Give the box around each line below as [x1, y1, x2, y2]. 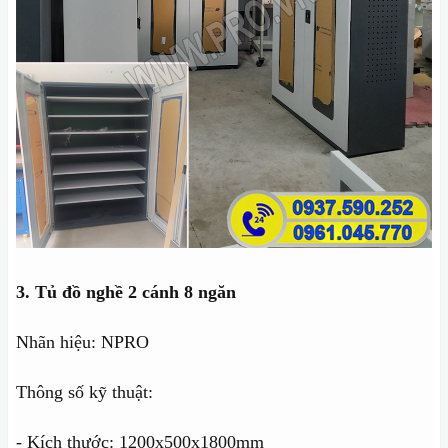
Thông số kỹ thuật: [16, 382, 153, 403]
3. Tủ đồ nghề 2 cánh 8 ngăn [16, 282, 236, 303]
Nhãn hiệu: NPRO [16, 332, 149, 353]
